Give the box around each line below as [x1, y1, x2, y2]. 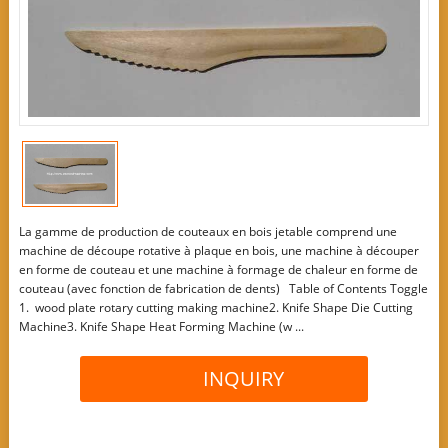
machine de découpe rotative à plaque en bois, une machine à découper [18, 242, 419, 260]
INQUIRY [203, 365, 285, 393]
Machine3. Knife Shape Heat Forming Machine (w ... [18, 318, 304, 336]
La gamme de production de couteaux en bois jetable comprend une [18, 223, 397, 241]
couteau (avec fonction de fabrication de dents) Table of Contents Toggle [18, 280, 428, 298]
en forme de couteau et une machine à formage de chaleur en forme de [18, 261, 418, 279]
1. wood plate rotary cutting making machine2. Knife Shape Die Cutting [18, 299, 413, 317]
